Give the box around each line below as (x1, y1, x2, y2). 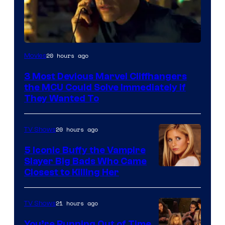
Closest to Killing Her (24, 166, 119, 178)
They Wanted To (24, 92, 99, 104)
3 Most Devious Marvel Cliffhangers (24, 70, 187, 82)
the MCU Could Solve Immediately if (24, 81, 186, 93)
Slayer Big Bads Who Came (24, 155, 147, 167)
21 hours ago (56, 198, 98, 207)
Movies (24, 51, 46, 60)
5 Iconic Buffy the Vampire (24, 144, 146, 156)
